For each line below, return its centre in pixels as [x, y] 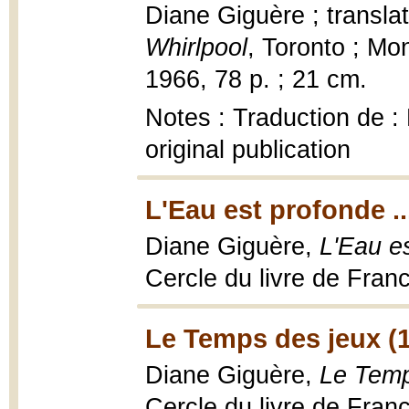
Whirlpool [196, 47]
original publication [248, 150]
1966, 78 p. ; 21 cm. [256, 79]
